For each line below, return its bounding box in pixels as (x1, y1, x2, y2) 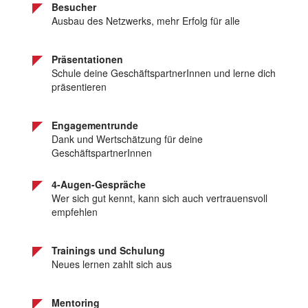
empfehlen (52, 205, 98, 219)
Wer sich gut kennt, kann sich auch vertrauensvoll (52, 191, 267, 205)
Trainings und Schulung (52, 243, 165, 257)
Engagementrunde (52, 118, 138, 132)
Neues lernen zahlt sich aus (52, 257, 172, 271)
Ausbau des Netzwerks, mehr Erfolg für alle (52, 14, 240, 27)
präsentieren (52, 80, 107, 93)
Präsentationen (52, 52, 123, 66)
